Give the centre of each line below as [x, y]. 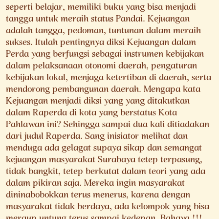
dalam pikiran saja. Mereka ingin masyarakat [95, 184]
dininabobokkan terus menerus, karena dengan [98, 196]
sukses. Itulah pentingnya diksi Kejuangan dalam [101, 43]
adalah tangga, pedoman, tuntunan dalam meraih [103, 32]
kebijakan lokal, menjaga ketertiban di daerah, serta [109, 78]
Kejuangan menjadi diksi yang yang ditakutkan [98, 102]
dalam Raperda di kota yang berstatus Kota [91, 114]
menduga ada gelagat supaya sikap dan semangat [104, 149]
